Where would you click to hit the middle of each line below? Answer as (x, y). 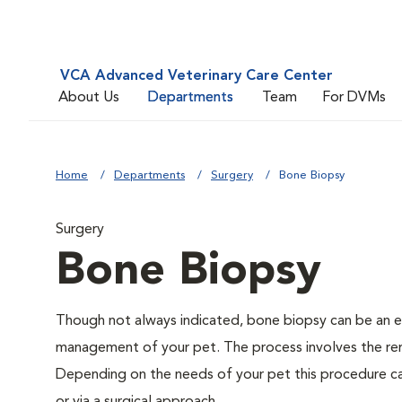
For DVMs (354, 97)
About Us (89, 97)
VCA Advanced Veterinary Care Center (197, 76)
